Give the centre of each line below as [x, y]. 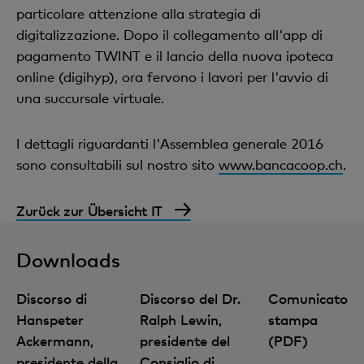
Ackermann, [55, 340]
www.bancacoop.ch [281, 165]
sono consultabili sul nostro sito [117, 165]
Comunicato [308, 298]
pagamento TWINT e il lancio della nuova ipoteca [175, 56]
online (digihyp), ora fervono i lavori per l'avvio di [172, 77]
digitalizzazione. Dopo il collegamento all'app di [169, 35]
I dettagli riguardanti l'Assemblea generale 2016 [170, 143]
